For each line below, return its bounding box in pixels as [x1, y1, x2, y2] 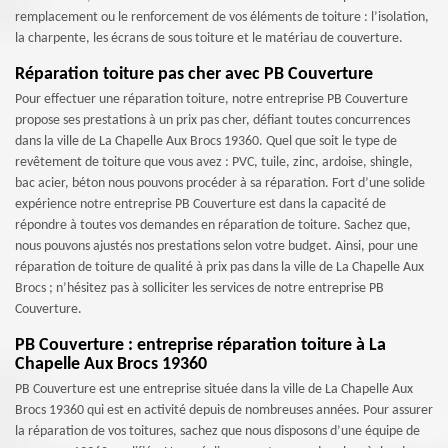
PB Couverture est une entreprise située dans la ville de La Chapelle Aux [15, 382, 413, 397]
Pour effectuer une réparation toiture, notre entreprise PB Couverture [15, 92, 408, 107]
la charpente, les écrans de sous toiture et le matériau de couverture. [15, 31, 403, 46]
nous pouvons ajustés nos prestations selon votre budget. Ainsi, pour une [15, 239, 418, 254]
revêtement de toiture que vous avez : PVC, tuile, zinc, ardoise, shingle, [15, 155, 413, 170]
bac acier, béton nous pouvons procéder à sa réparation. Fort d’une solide [15, 176, 425, 191]
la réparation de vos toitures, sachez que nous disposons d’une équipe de [15, 424, 420, 439]
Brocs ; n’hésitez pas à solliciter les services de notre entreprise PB [15, 281, 384, 296]
